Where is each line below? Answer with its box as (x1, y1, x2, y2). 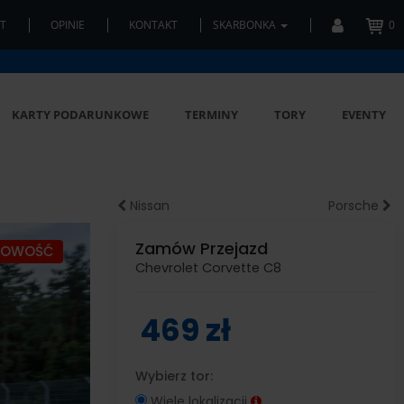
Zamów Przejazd (134, 237, 268, 260)
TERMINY (185, 106, 238, 123)
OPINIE (50, 17, 85, 32)
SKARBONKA (213, 17, 279, 32)
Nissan (125, 197, 170, 215)
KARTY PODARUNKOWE (12, 106, 149, 123)
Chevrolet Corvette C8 (134, 259, 281, 277)
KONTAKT (129, 17, 178, 32)
